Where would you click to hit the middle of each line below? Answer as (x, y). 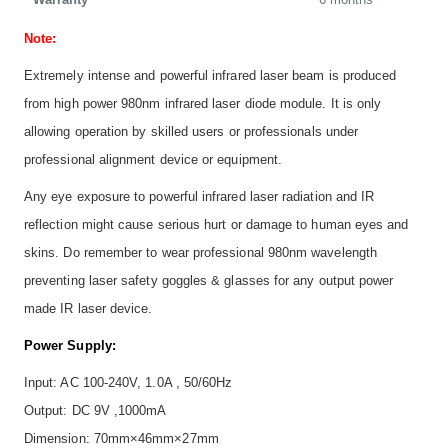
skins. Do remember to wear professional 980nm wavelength (200, 253)
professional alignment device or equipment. (153, 160)
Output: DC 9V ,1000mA (95, 411)
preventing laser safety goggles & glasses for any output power (209, 281)
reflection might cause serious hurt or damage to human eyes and (216, 225)
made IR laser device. (88, 309)
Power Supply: (70, 346)
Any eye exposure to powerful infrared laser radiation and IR (199, 197)
